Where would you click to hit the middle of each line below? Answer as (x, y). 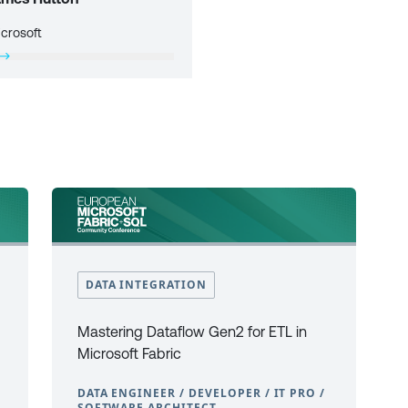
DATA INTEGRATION (146, 285)
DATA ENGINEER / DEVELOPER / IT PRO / (201, 393)
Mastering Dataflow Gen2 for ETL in (192, 331)
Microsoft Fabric (129, 353)
